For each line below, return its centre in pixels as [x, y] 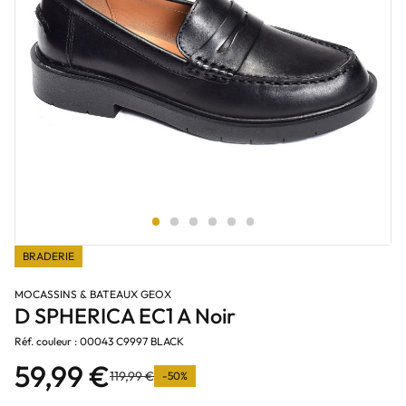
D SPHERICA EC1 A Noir [125, 316]
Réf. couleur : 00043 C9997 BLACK [99, 341]
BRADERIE [48, 256]
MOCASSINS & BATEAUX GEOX [93, 294]
